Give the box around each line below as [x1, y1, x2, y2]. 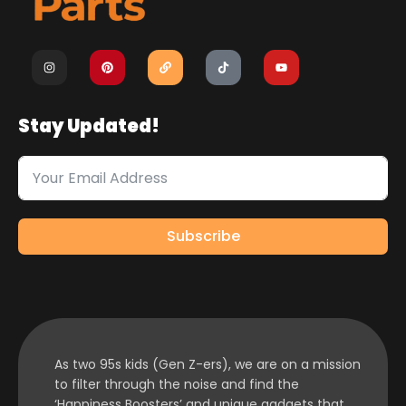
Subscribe [166, 226, 240, 247]
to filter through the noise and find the [54, 375, 299, 394]
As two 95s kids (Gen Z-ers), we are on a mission [54, 355, 361, 374]
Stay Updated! [18, 113, 159, 140]
